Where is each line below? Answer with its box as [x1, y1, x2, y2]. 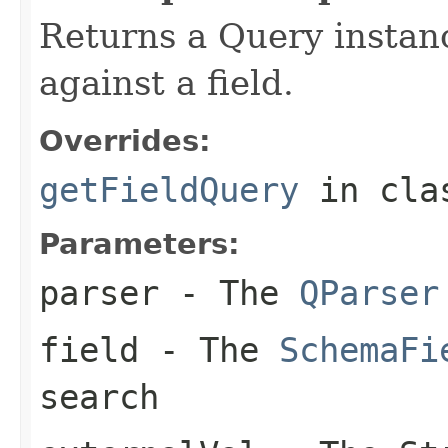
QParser [299, 272, 439, 313]
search [39, 376, 159, 417]
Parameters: [39, 226, 240, 261]
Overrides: [39, 123, 211, 158]
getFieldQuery [39, 169, 299, 210]
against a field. [39, 62, 294, 103]
